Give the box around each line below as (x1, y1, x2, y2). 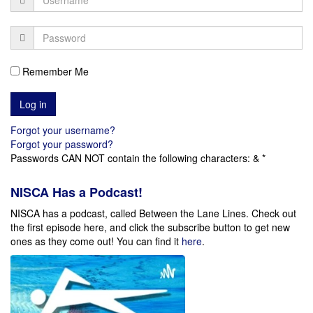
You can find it (117, 233, 182, 248)
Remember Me (20, 64, 89, 78)
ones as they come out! (10, 233, 117, 248)
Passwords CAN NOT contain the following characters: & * (10, 150, 265, 165)
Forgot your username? (10, 122, 115, 137)
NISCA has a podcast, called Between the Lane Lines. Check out (10, 205, 296, 220)
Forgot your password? (10, 136, 113, 151)
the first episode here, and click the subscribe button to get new (10, 219, 290, 234)
